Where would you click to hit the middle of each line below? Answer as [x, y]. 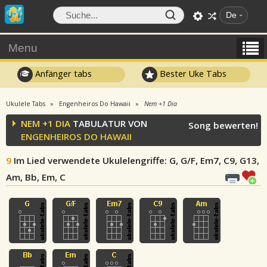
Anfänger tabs [62, 73]
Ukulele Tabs [26, 104]
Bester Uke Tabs [192, 73]
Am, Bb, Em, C [36, 177]
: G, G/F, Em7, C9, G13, [212, 160]
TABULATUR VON [109, 123]
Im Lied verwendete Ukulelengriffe [89, 160]
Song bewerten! [223, 125]
